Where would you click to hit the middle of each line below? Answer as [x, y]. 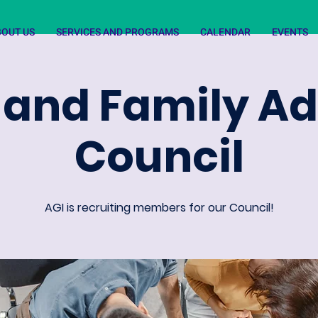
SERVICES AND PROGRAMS [117, 32]
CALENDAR [225, 32]
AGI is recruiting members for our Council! [159, 208]
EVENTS [290, 32]
